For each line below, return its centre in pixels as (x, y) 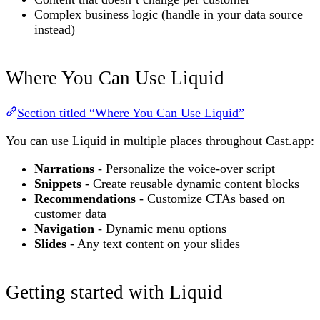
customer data (70, 213)
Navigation (64, 228)
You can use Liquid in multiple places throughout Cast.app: (160, 140)
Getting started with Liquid (114, 292)
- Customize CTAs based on (210, 198)
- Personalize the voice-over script (185, 168)
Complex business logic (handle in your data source (169, 14)
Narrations (64, 168)
